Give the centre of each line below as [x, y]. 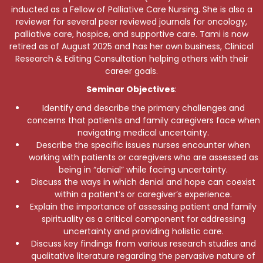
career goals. [131, 71]
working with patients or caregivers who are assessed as [143, 157]
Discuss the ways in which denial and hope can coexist [143, 182]
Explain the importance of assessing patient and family [143, 207]
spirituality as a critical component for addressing [143, 219]
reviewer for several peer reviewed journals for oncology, [131, 21]
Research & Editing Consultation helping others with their [131, 58]
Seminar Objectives [131, 90]
